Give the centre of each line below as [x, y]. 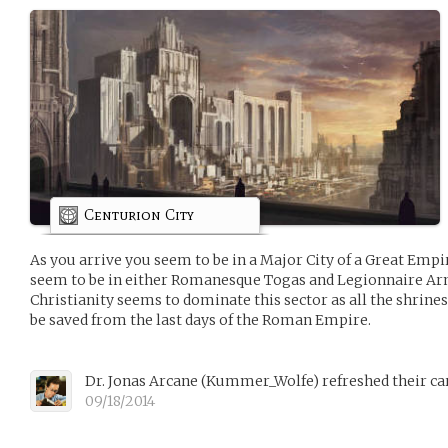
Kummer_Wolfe [259, 380]
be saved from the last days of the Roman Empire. [200, 319]
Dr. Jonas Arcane [143, 380]
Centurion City [139, 214]
